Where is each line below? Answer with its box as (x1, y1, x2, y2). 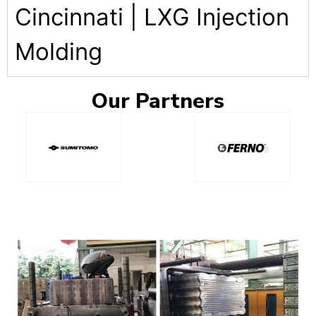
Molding (15, 37, 102, 66)
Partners (135, 87, 224, 116)
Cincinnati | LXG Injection (15, 3, 289, 32)
